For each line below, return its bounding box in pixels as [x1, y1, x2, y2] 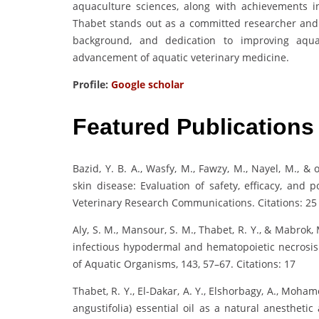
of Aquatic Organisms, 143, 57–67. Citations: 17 [73, 257, 296, 271]
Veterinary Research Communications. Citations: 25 [73, 196, 317, 210]
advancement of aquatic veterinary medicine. [73, 51, 289, 65]
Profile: [73, 78, 111, 92]
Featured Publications [73, 113, 314, 140]
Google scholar [111, 78, 184, 92]
